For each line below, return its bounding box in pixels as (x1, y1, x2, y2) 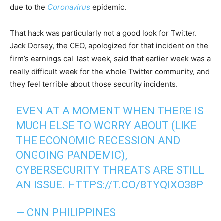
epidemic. (92, 2, 126, 12)
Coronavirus (47, 2, 90, 12)
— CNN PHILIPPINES (16, 206, 116, 219)
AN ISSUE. (16, 178, 68, 191)
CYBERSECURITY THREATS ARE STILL (16, 163, 205, 176)
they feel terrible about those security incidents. (10, 79, 178, 89)
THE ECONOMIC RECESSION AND (16, 134, 181, 147)
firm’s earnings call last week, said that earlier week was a (10, 53, 211, 63)
